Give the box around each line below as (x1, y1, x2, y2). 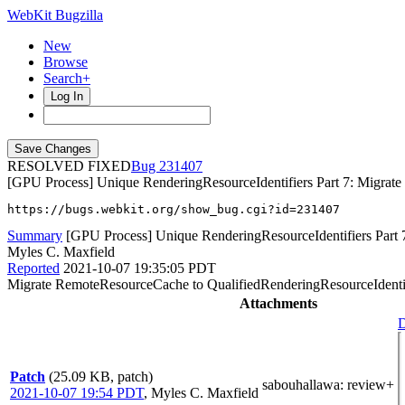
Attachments (239, 296, 317, 311)
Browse (43, 54, 88, 70)
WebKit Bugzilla (7, 7, 103, 23)
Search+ (43, 71, 90, 86)
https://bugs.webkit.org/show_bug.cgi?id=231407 (7, 202, 340, 216)
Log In (51, 89, 83, 103)
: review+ (340, 377, 394, 392)
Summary (7, 228, 62, 243)
